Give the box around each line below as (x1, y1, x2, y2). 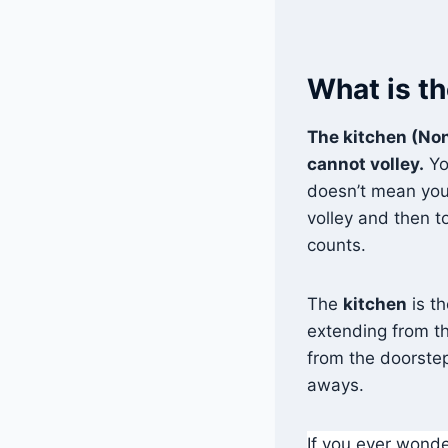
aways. (307, 374, 364, 395)
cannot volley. (307, 153, 424, 174)
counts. (307, 234, 366, 255)
